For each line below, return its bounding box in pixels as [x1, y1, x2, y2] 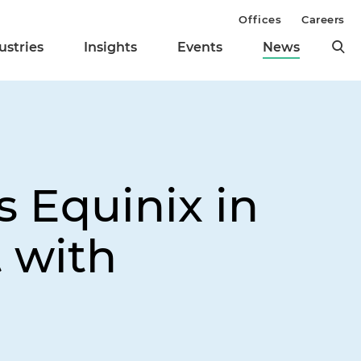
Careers [301, 13, 345, 26]
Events [177, 39, 222, 56]
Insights [84, 39, 137, 56]
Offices [239, 13, 282, 26]
